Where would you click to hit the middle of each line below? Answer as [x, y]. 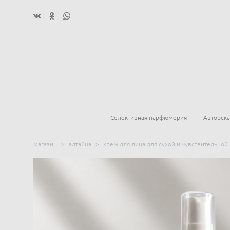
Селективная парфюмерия [149, 118]
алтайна [80, 144]
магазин [45, 144]
